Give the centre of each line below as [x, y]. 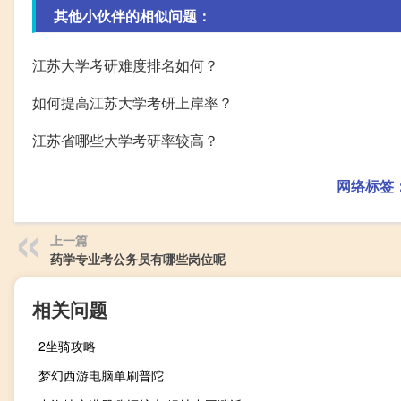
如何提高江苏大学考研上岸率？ [132, 102]
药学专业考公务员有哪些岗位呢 [138, 258]
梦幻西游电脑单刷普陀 [101, 375]
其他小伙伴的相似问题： [132, 15]
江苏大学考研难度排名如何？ [125, 64]
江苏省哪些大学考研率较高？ [125, 140]
